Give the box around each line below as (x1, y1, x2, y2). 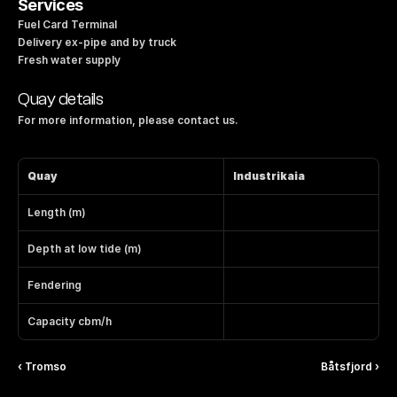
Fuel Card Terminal (18, 18, 117, 31)
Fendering (27, 278, 82, 292)
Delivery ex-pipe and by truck (18, 35, 176, 49)
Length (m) (27, 206, 86, 219)
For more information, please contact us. (18, 113, 238, 127)
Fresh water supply (18, 53, 121, 66)
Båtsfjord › (321, 360, 379, 373)
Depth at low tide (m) (27, 242, 142, 255)
